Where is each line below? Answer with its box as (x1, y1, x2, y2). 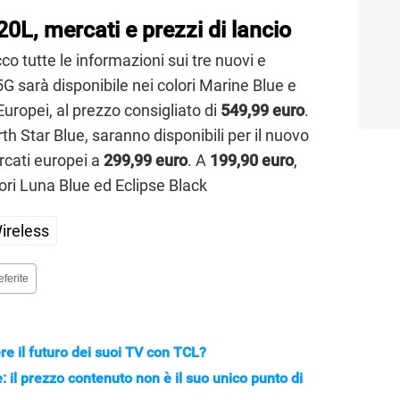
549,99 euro (221, 101, 304, 121)
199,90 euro (210, 151, 294, 171)
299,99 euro (104, 151, 187, 171)
